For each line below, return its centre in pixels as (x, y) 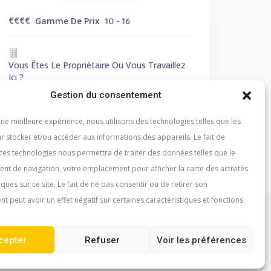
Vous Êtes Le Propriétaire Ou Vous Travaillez (97, 65)
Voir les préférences (201, 240)
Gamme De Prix (67, 21)
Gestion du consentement (106, 95)
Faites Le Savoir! (48, 90)
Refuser (102, 240)
